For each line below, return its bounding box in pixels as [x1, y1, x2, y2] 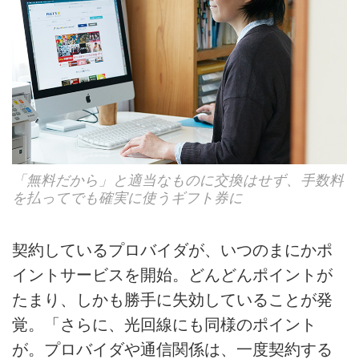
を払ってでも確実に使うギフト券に [12, 190, 243, 207]
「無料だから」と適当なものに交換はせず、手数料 [12, 172, 344, 189]
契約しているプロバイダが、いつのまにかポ [12, 241, 333, 260]
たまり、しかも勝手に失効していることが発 [12, 291, 333, 309]
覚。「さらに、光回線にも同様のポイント [12, 316, 317, 334]
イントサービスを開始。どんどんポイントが [12, 266, 333, 284]
